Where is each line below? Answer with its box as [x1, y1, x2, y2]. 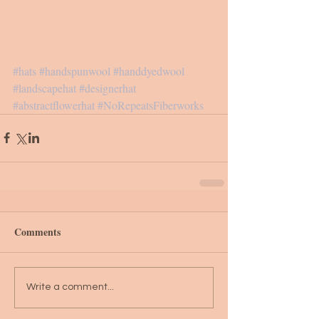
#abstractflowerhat [13, 97, 95, 113]
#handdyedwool [113, 63, 184, 78]
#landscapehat [13, 80, 76, 95]
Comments [14, 224, 61, 239]
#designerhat [79, 80, 136, 95]
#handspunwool [39, 63, 110, 78]
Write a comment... [26, 282, 114, 293]
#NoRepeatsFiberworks [98, 97, 204, 113]
